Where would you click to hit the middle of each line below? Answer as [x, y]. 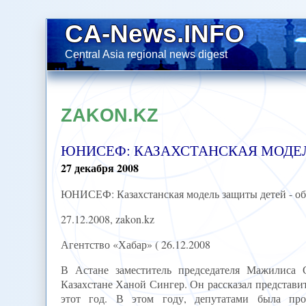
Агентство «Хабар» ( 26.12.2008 [135, 245]
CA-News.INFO [155, 33]
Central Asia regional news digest [147, 54]
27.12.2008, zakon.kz [107, 219]
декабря [94, 168]
